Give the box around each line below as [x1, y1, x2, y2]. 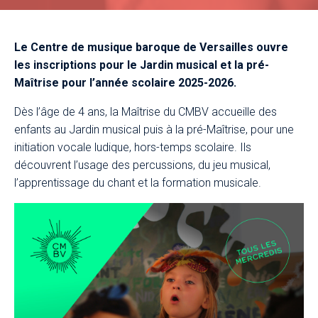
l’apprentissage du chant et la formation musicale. [14, 176, 264, 190]
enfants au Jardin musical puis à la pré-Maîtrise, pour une [14, 123, 294, 137]
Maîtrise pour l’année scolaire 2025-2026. [14, 76, 236, 90]
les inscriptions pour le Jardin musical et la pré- [14, 58, 269, 72]
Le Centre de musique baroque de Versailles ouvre [14, 40, 288, 55]
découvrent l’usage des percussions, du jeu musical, [14, 158, 270, 172]
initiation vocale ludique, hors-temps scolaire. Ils [14, 141, 251, 155]
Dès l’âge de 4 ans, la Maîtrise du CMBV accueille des [14, 105, 277, 119]
